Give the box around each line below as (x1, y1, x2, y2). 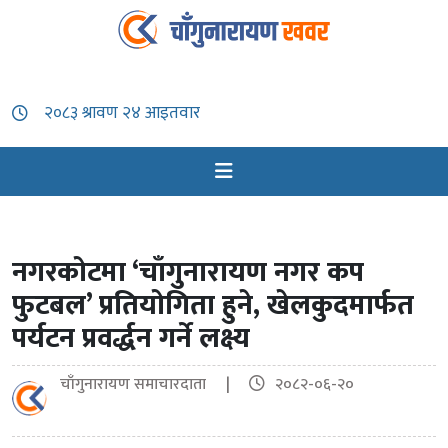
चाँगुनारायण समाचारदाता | (60, 371, 246, 399)
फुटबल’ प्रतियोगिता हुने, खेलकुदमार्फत (12, 282, 414, 330)
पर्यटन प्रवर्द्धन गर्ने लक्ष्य (12, 315, 250, 363)
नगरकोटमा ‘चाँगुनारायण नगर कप (12, 249, 364, 297)
